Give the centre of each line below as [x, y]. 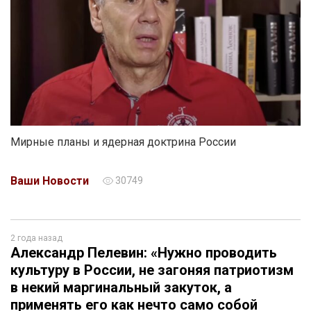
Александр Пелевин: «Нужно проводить [144, 253]
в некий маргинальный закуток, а [121, 288]
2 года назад [36, 238]
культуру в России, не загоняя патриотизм [152, 270]
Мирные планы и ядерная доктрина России [123, 142]
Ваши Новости [50, 181]
